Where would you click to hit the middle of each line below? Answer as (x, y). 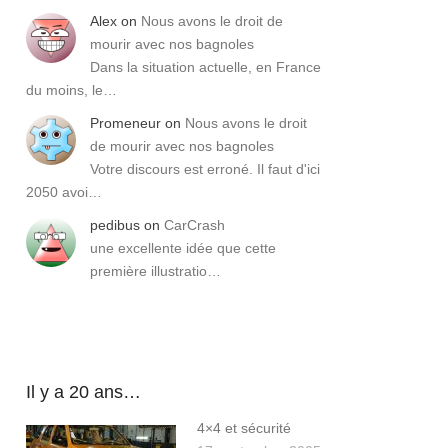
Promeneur (125, 123)
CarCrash (194, 225)
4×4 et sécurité (244, 428)
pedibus (115, 225)
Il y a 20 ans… (83, 392)
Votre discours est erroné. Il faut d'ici (205, 169)
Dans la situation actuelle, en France (205, 67)
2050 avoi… (64, 192)
